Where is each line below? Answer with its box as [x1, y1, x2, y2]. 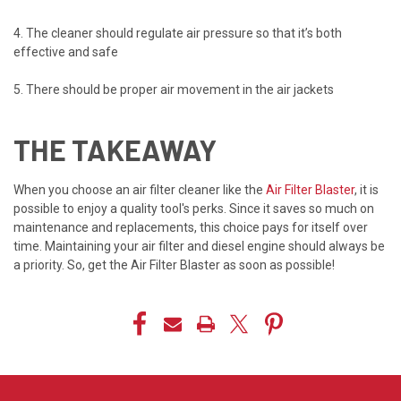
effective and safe [13, 44, 118, 59]
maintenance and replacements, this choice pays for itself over [13, 219, 368, 235]
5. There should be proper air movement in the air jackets [13, 81, 334, 97]
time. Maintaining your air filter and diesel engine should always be [13, 238, 385, 253]
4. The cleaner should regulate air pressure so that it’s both [13, 25, 342, 40]
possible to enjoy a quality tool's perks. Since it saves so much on [13, 200, 374, 216]
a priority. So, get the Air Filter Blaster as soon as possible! [13, 257, 335, 272]
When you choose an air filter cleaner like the [13, 182, 266, 197]
